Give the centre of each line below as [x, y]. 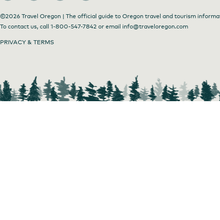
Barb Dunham [102, 154]
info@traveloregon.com [155, 27]
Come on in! [50, 154]
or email [110, 27]
